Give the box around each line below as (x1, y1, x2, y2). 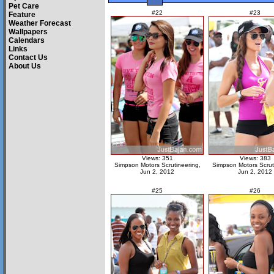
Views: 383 (239, 155, 271, 161)
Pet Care (9, 2, 39, 10)
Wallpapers (9, 28, 48, 36)
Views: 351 (141, 155, 173, 161)
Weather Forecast (9, 19, 71, 28)
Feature (9, 10, 35, 19)
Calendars (9, 36, 45, 45)
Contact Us (9, 53, 48, 62)
